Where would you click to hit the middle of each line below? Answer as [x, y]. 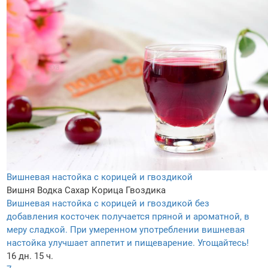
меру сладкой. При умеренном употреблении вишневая [126, 229]
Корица [107, 190]
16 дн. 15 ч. [30, 256]
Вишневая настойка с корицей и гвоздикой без [108, 203]
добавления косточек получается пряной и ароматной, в [128, 216]
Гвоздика [146, 190]
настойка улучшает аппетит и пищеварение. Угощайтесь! [128, 243]
